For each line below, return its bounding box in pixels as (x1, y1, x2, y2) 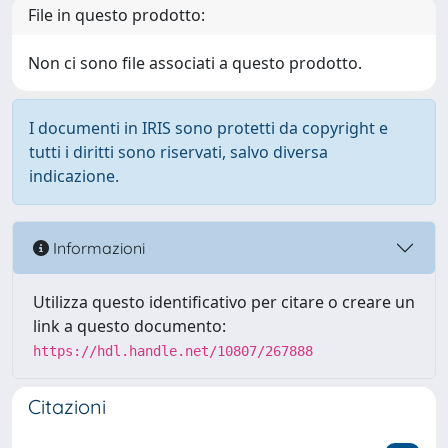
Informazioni (49, 237, 145, 258)
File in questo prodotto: (28, 4, 205, 26)
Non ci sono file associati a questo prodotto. (28, 52, 362, 74)
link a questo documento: (33, 315, 226, 337)
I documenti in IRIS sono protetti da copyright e (29, 117, 388, 139)
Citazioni (28, 394, 106, 419)
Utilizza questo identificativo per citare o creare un (33, 291, 415, 313)
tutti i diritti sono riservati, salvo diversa (29, 141, 328, 163)
